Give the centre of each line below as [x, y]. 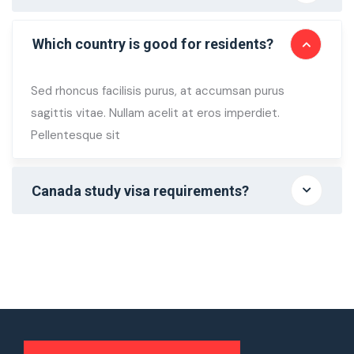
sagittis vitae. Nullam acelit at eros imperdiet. [155, 113]
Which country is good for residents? [153, 44]
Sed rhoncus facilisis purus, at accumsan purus [157, 90]
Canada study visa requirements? [140, 190]
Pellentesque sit [75, 135]
